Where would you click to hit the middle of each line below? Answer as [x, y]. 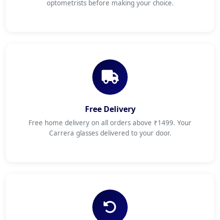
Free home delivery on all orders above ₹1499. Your [110, 123]
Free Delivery [110, 109]
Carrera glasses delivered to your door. [110, 133]
